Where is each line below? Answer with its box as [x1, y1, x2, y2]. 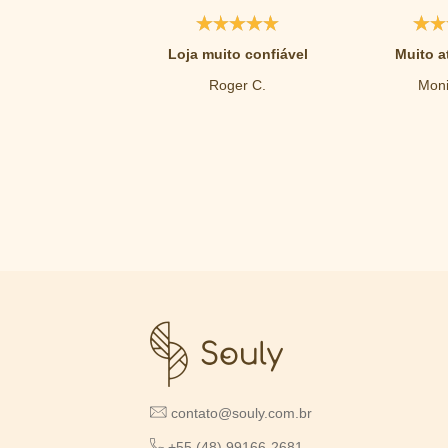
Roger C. [209, 77, 267, 94]
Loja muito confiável [167, 46, 308, 63]
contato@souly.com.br [171, 405, 312, 422]
